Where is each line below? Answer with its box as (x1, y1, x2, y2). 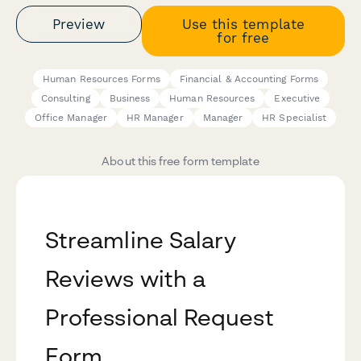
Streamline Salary (45, 226, 237, 254)
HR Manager (126, 112, 184, 124)
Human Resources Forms (43, 73, 160, 85)
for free (217, 29, 270, 46)
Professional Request (45, 304, 274, 331)
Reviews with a (45, 265, 206, 293)
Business (109, 93, 151, 105)
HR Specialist (262, 112, 327, 124)
